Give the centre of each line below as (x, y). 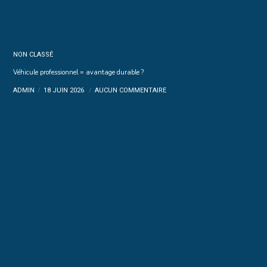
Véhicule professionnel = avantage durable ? (79, 73)
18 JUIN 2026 (65, 91)
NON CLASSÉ (33, 55)
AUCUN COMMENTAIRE (131, 91)
